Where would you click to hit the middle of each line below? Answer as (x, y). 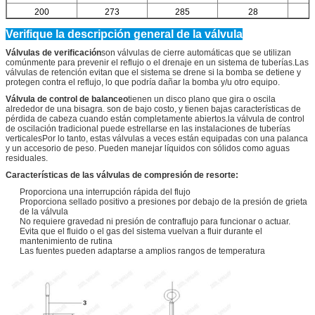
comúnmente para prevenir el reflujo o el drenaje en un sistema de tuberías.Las (157, 62)
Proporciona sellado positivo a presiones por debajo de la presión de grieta (163, 201)
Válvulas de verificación (53, 52)
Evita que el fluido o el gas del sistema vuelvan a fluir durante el (141, 231)
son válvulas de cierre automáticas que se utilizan (196, 52)
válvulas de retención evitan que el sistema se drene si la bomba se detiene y (153, 72)
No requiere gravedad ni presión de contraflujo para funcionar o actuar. (155, 221)
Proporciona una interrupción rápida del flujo (105, 192)
